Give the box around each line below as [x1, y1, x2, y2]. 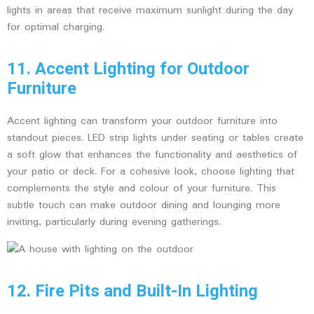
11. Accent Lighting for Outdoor [7, 57, 250, 82]
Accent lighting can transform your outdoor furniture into [7, 113, 278, 130]
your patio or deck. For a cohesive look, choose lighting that [7, 163, 294, 181]
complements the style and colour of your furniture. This [7, 180, 276, 198]
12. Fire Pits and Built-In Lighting [7, 278, 258, 303]
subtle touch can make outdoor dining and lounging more [7, 197, 280, 214]
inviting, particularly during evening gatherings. [7, 214, 221, 231]
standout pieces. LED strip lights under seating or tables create [7, 130, 303, 147]
